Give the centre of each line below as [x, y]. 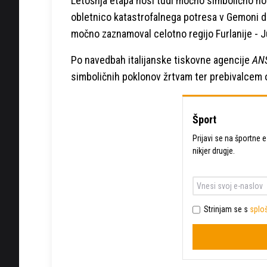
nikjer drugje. [213, 150]
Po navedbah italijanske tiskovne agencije [162, 60]
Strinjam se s [226, 209]
